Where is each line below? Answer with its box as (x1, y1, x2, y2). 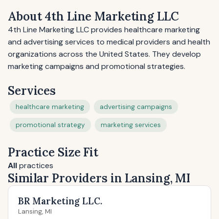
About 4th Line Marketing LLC (8, 9, 179, 24)
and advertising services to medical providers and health (8, 37, 210, 47)
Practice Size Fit (8, 145, 98, 160)
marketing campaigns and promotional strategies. (8, 61, 185, 71)
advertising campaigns (100, 103, 172, 111)
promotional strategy (16, 121, 85, 129)
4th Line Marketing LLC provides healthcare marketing (8, 24, 200, 35)
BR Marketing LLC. (18, 195, 102, 207)
